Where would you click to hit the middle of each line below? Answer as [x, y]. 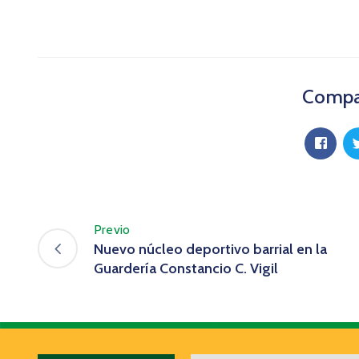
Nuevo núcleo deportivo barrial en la [210, 249]
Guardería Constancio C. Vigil [186, 268]
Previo [112, 229]
